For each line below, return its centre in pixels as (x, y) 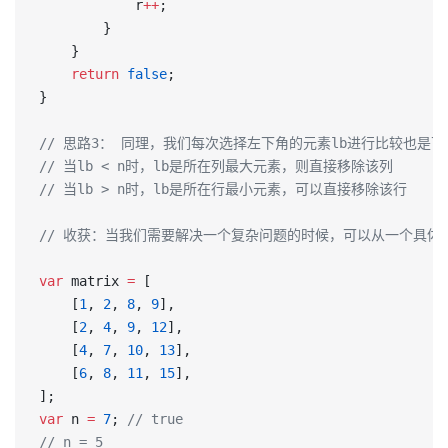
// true (155, 419)
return (79, 74)
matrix (95, 281)
